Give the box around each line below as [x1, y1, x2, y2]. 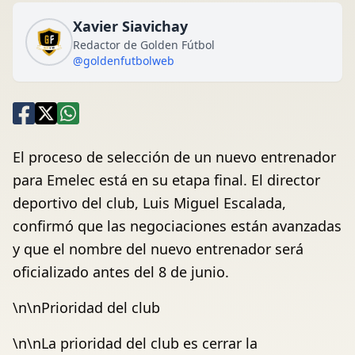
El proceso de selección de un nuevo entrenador [13, 147, 336, 166]
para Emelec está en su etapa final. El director [13, 170, 320, 189]
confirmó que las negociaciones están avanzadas [13, 216, 342, 235]
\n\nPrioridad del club [13, 298, 160, 317]
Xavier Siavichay [73, 17, 188, 36]
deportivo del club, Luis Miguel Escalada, [13, 193, 286, 212]
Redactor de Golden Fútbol [73, 37, 215, 52]
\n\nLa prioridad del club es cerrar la [13, 334, 258, 353]
